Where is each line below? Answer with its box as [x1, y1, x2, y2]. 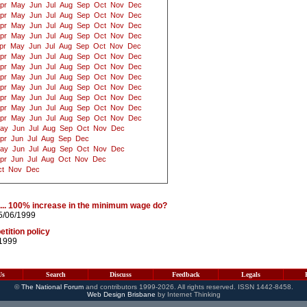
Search [45, 271, 66, 278]
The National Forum [21, 283, 84, 291]
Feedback [171, 271, 200, 278]
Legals [241, 271, 260, 278]
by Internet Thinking [155, 291, 221, 298]
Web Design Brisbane [86, 291, 156, 298]
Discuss [110, 271, 132, 278]
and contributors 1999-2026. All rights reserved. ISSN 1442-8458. [83, 283, 293, 291]
